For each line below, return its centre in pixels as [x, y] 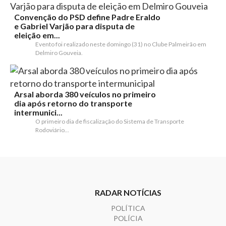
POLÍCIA [128, 218]
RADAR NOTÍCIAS [128, 193]
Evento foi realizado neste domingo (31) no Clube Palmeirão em [121, 44]
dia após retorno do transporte [73, 103]
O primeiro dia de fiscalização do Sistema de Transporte [110, 122]
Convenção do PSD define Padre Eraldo [87, 17]
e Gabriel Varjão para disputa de [74, 26]
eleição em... [37, 35]
